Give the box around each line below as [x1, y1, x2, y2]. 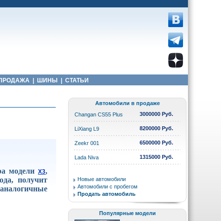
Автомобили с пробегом [77, 184, 138, 189]
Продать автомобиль [77, 191, 136, 197]
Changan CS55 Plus [74, 111, 123, 117]
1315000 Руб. [140, 154, 173, 160]
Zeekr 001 [74, 140, 99, 146]
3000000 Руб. [140, 111, 173, 117]
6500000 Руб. [140, 140, 173, 146]
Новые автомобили [77, 176, 126, 182]
